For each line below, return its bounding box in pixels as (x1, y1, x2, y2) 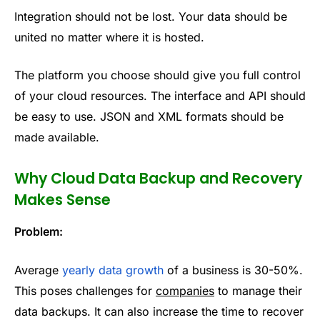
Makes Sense (14, 189, 111, 210)
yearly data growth (62, 262, 164, 277)
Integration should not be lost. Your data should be (14, 9, 287, 24)
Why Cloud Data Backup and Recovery (14, 167, 302, 189)
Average (14, 262, 62, 277)
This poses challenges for (14, 283, 156, 298)
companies (156, 283, 214, 298)
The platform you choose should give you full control (14, 68, 301, 83)
